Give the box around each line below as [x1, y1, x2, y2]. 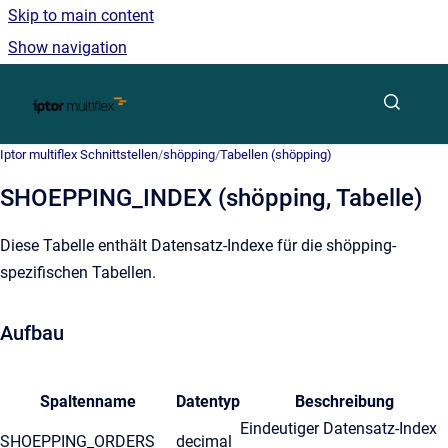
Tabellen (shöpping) [220, 147, 332, 162]
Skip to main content [8, 6, 154, 25]
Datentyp [176, 392, 240, 411]
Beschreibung [294, 392, 394, 411]
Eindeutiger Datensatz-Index [240, 419, 437, 438]
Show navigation [8, 38, 127, 57]
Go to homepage [126, 81, 243, 100]
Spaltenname [40, 392, 136, 411]
